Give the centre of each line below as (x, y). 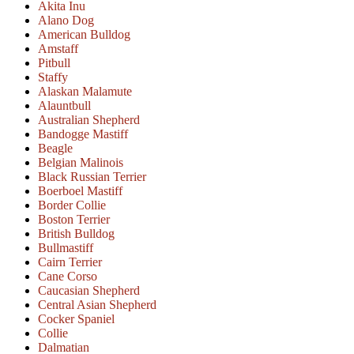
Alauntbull (64, 106)
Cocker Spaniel (76, 319)
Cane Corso (68, 277)
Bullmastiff (66, 248)
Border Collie (72, 205)
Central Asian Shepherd (97, 305)
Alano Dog (66, 21)
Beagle (55, 149)
